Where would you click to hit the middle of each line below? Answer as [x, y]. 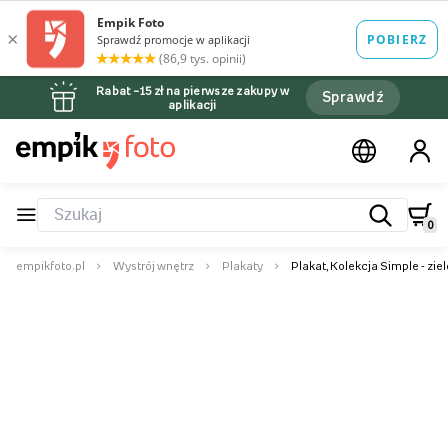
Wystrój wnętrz [153, 266]
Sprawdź [352, 96]
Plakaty [242, 266]
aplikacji [192, 104]
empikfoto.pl [50, 266]
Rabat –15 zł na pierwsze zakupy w [192, 90]
